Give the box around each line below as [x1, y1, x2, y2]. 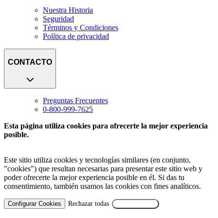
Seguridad [43, 14, 74, 23]
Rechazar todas [68, 200, 109, 208]
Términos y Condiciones [43, 23, 118, 32]
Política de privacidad [43, 32, 109, 40]
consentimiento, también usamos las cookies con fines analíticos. [4, 182, 201, 191]
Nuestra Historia [43, 5, 93, 14]
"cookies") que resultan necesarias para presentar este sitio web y [4, 164, 202, 173]
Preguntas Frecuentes [43, 96, 108, 105]
